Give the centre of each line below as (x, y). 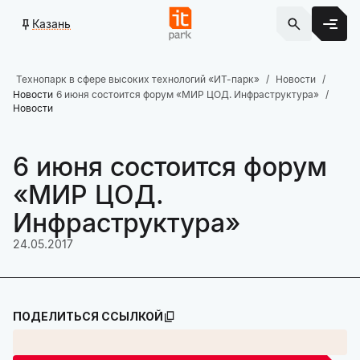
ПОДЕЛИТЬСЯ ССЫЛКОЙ (88, 316)
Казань (51, 23)
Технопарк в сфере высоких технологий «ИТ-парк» (138, 79)
